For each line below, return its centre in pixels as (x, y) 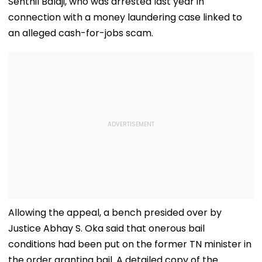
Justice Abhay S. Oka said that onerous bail (106, 228)
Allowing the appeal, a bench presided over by (115, 212)
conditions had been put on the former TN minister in (130, 244)
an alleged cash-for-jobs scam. (81, 33)
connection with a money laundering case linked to (125, 17)
